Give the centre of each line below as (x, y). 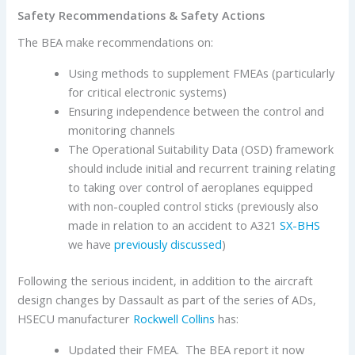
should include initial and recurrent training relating (202, 168)
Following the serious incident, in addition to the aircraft (166, 280)
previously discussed (168, 244)
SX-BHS (300, 225)
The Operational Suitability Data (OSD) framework (201, 149)
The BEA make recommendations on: (116, 42)
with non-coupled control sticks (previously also (194, 206)
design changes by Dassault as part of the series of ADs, (167, 299)
